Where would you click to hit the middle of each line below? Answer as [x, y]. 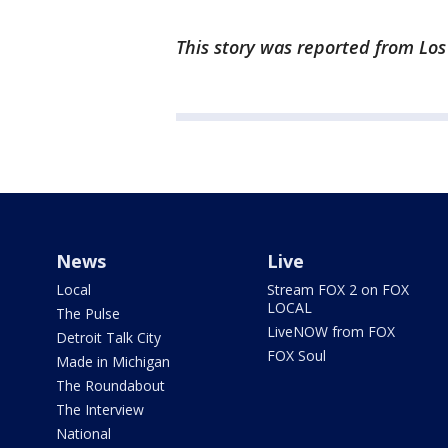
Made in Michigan [113, 361]
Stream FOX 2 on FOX [337, 289]
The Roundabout [110, 385]
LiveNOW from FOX [330, 331]
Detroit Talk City [108, 337]
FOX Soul [296, 355]
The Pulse [88, 313]
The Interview [100, 409]
